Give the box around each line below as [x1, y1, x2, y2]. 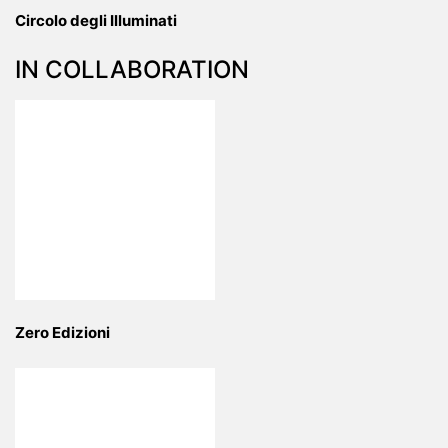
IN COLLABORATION [15, 55, 249, 85]
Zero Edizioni [15, 323, 110, 343]
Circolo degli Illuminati [15, 11, 177, 31]
